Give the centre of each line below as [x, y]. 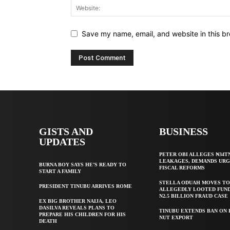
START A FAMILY [60, 171]
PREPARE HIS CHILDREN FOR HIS [82, 214]
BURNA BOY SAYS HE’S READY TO [83, 164]
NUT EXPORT [176, 217]
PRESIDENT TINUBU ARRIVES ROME [85, 186]
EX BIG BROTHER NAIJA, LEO [78, 201]
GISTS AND [66, 131]
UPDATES [62, 141]
